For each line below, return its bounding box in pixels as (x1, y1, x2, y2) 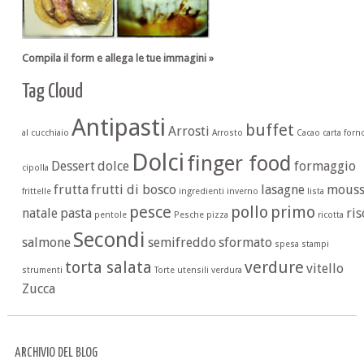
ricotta (317, 209, 344, 220)
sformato (218, 234, 272, 250)
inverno (226, 185, 258, 197)
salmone (21, 234, 71, 250)
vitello (305, 260, 344, 276)
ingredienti (178, 185, 224, 197)
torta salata (64, 257, 152, 277)
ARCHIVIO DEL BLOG (14, 347, 97, 360)
